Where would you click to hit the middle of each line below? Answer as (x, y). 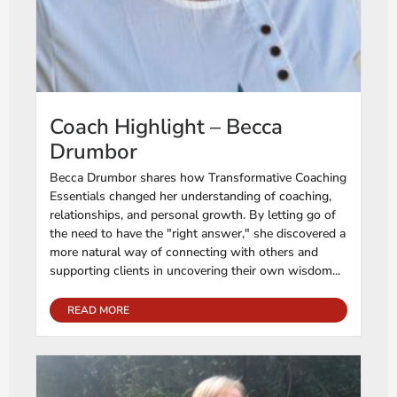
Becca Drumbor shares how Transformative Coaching (198, 178)
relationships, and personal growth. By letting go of (193, 215)
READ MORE (98, 311)
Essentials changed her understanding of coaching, (191, 197)
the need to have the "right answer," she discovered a (198, 234)
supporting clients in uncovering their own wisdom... (195, 271)
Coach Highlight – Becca (166, 127)
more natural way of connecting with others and (184, 253)
